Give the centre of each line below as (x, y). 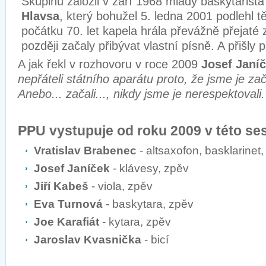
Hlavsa (40, 16)
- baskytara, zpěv (148, 204)
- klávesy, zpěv (149, 168)
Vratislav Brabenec (87, 151)
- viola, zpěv (121, 186)
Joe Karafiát (66, 222)
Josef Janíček (72, 168)
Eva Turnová (68, 204)
